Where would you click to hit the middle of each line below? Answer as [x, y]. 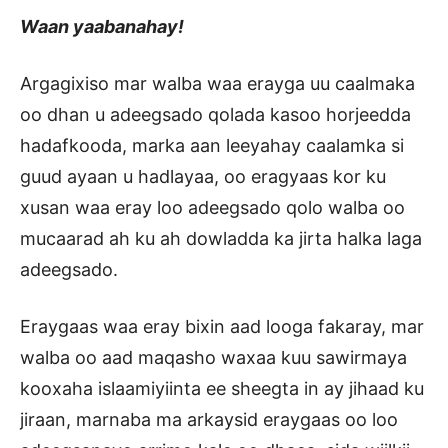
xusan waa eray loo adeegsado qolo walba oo [212, 208]
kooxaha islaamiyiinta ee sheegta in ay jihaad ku [222, 389]
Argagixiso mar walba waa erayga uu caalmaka [217, 84]
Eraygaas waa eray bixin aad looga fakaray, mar [222, 327]
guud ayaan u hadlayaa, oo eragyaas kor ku [203, 177]
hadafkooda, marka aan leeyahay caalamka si [212, 146]
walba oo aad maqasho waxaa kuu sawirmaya [213, 358]
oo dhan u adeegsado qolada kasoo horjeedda [215, 115]
